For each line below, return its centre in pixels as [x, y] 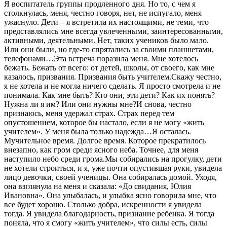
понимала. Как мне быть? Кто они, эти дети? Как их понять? [109, 95]
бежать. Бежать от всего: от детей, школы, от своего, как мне [109, 67]
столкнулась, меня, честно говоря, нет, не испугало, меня [103, 13]
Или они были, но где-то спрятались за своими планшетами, [109, 49]
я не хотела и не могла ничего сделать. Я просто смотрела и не [112, 86]
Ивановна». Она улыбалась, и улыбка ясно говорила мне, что [110, 195]
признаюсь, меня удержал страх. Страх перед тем [89, 113]
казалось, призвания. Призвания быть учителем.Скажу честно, [113, 77]
